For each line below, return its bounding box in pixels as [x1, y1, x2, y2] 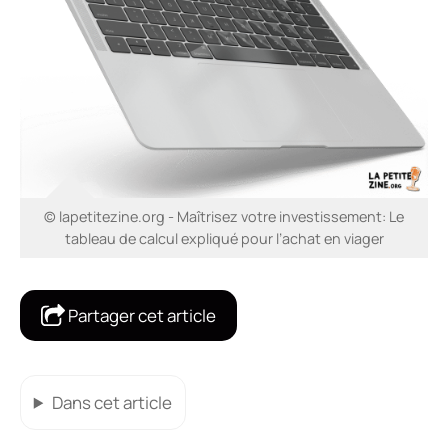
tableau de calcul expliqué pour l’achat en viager [64, 229, 384, 249]
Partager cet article [65, 304, 216, 328]
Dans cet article [51, 390, 172, 414]
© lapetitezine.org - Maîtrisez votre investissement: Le [44, 207, 404, 227]
